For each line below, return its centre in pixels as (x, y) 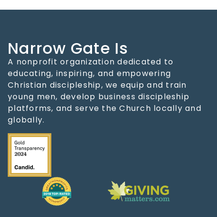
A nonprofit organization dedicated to (91, 62)
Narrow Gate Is (68, 48)
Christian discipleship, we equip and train (97, 85)
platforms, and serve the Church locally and (105, 108)
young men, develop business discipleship (99, 97)
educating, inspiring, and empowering (89, 74)
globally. (26, 120)
